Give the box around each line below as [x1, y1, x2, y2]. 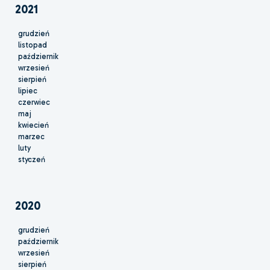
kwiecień [18, 121, 49, 130]
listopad [18, 40, 47, 50]
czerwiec [18, 98, 50, 107]
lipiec [18, 86, 37, 96]
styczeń [18, 155, 45, 165]
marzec [18, 132, 45, 142]
